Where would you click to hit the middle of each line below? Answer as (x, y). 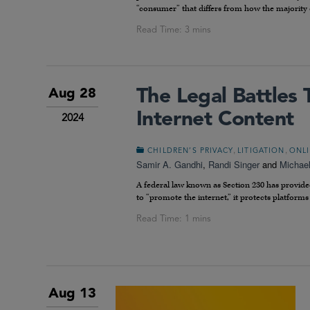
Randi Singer (234, 164)
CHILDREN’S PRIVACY (191, 151)
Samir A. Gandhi (170, 164)
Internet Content (215, 119)
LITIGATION (261, 151)
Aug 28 (72, 94)
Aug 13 (72, 294)
